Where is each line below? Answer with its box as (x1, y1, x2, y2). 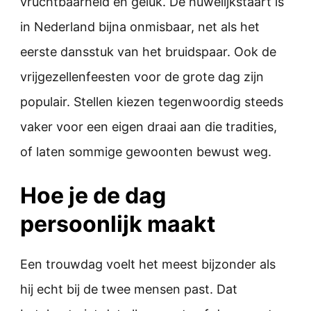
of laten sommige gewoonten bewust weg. (20, 144, 271, 159)
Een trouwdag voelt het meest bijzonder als (20, 256, 276, 271)
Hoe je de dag (20, 181, 166, 209)
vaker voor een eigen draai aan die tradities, (20, 119, 277, 134)
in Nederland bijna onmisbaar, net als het (20, 19, 260, 34)
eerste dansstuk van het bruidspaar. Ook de (20, 44, 276, 59)
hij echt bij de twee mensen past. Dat (20, 281, 237, 296)
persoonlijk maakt (20, 210, 215, 237)
